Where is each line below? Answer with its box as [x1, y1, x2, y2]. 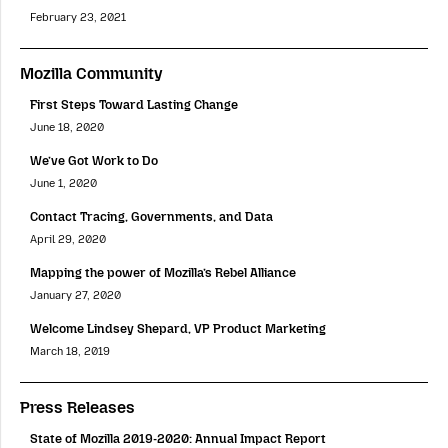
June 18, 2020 [30, 120, 104, 134]
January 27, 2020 [30, 289, 121, 303]
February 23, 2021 [30, 10, 126, 24]
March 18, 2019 [30, 345, 110, 359]
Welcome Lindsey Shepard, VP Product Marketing [30, 321, 326, 337]
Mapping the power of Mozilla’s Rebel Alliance [30, 264, 296, 280]
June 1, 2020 [30, 176, 97, 190]
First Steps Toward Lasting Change [30, 96, 238, 112]
